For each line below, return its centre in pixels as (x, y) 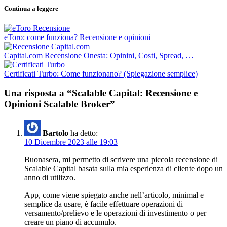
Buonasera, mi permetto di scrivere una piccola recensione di (121, 160)
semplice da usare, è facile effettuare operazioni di (104, 204)
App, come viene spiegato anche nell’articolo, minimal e (114, 195)
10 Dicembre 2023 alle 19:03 (71, 142)
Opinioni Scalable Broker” (60, 104)
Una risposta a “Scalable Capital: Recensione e (101, 93)
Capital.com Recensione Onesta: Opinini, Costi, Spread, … (99, 55)
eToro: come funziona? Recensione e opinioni (77, 37)
